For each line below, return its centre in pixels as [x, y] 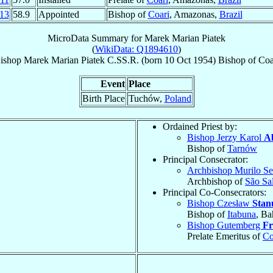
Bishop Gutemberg [225, 225]
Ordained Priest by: [200, 126]
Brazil [231, 14]
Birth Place [103, 98]
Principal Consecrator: [205, 159]
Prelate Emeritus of [225, 236]
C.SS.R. [123, 60]
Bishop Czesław [220, 203]
